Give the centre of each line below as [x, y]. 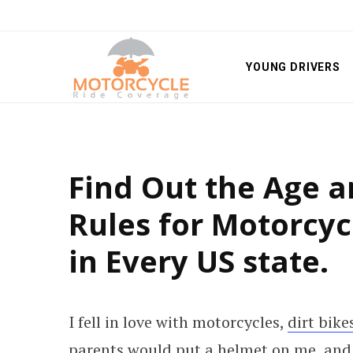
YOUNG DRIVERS [293, 67]
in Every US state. [199, 261]
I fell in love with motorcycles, [178, 322]
